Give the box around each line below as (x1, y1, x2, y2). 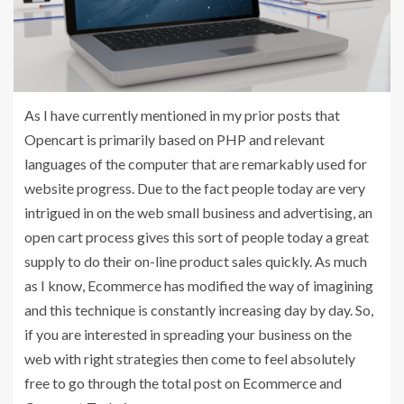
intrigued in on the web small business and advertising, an (24, 203, 372, 221)
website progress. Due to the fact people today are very (24, 179, 365, 197)
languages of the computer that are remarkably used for (24, 154, 367, 172)
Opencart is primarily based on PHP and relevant (24, 130, 325, 148)
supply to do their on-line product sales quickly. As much (24, 252, 367, 270)
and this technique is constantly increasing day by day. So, (24, 300, 373, 318)
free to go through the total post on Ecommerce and (24, 373, 342, 391)
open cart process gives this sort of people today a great (24, 227, 369, 245)
